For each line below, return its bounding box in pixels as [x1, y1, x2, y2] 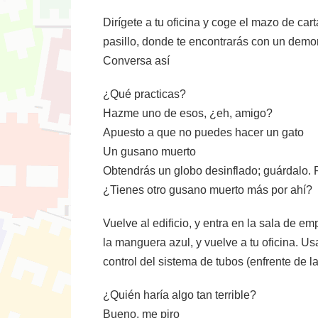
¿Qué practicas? [103, 88, 186, 100]
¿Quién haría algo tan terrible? [103, 289, 256, 301]
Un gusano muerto [103, 146, 196, 158]
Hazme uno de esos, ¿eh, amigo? [103, 107, 273, 119]
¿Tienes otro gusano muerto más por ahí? [103, 184, 312, 196]
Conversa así [103, 55, 170, 67]
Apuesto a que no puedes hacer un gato [103, 126, 304, 138]
